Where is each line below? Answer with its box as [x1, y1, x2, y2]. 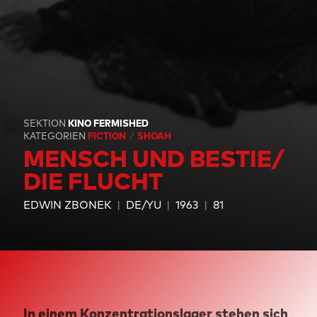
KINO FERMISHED [67, 117, 149, 129]
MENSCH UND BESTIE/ [23, 144, 284, 173]
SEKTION [23, 117, 68, 129]
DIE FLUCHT [23, 166, 163, 196]
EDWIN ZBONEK [23, 197, 111, 212]
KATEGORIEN [23, 129, 86, 142]
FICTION [87, 129, 128, 142]
